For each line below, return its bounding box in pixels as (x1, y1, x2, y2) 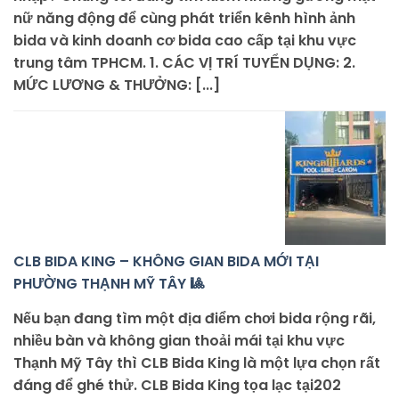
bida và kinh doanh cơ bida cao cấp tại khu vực (13, 29, 356, 51)
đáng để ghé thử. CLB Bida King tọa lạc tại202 (13, 374, 341, 395)
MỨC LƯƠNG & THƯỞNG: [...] (13, 74, 220, 95)
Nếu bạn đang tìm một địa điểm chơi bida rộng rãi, (13, 307, 376, 329)
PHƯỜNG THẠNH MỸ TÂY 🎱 (13, 273, 204, 294)
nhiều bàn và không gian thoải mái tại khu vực (13, 330, 345, 351)
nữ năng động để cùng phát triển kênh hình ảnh (13, 7, 355, 28)
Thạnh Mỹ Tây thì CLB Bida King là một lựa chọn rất (13, 352, 380, 373)
